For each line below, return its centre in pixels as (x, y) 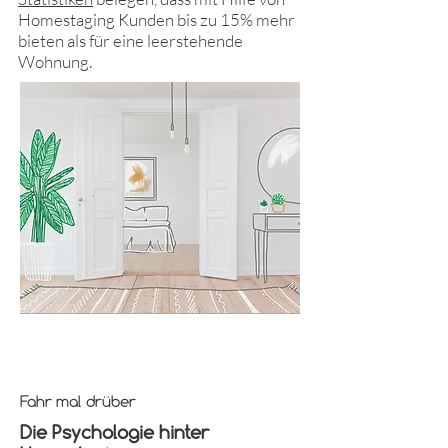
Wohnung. (55, 61)
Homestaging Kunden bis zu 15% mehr (156, 19)
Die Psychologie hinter (114, 434)
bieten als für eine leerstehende (130, 40)
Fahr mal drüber (78, 403)
